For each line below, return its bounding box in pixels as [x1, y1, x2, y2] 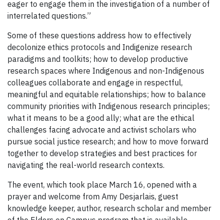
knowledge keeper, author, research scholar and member [7, 203, 211, 213]
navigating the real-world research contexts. [7, 160, 165, 170]
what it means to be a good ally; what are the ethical [7, 112, 194, 123]
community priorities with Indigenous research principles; [7, 101, 210, 111]
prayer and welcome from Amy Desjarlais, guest [7, 191, 178, 201]
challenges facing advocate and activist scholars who [7, 124, 196, 135]
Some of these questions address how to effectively [7, 30, 192, 40]
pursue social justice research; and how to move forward [7, 136, 208, 146]
